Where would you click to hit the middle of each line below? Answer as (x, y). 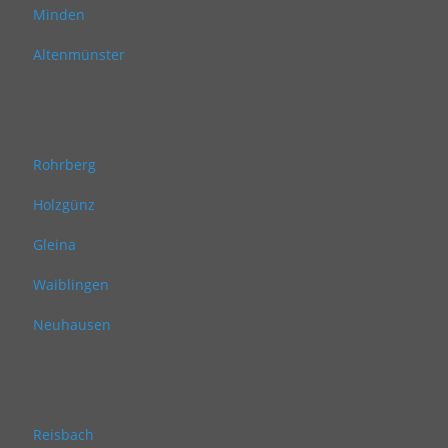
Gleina (54, 244)
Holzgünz (64, 204)
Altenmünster (79, 54)
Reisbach (63, 434)
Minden (59, 14)
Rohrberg (64, 164)
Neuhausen (72, 324)
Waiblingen (71, 284)
